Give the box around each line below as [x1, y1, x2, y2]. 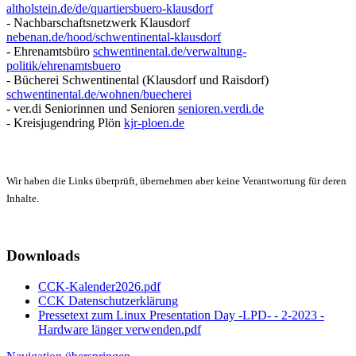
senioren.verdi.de [178, 101, 264, 115]
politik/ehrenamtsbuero [6, 58, 121, 72]
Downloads [6, 246, 79, 264]
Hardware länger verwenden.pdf [38, 322, 201, 336]
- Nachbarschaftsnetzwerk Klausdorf [6, 15, 190, 29]
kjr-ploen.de [124, 115, 184, 130]
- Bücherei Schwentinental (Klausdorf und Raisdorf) [6, 72, 269, 87]
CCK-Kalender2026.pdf [38, 279, 161, 293]
